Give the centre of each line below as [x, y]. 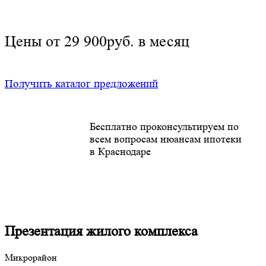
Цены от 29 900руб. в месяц [97, 42]
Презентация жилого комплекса [101, 231]
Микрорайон [31, 257]
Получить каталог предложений [81, 84]
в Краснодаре [120, 152]
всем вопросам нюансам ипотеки [166, 139]
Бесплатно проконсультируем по [164, 127]
